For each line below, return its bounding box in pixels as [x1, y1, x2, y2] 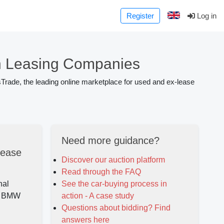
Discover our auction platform [61, 155, 165, 164]
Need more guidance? [61, 135, 159, 146]
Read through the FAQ [61, 167, 141, 176]
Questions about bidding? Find [61, 203, 170, 212]
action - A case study [61, 191, 134, 200]
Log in [195, 11, 216, 20]
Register [126, 11, 154, 20]
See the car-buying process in [61, 179, 167, 188]
